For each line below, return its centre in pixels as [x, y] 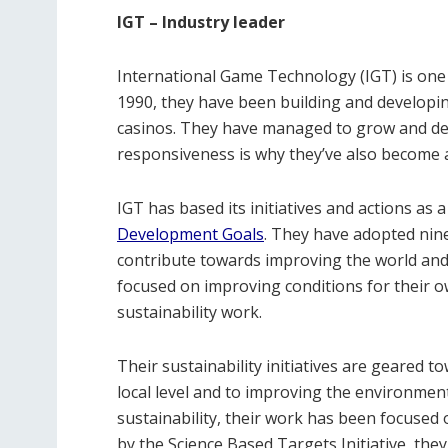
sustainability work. [189, 312]
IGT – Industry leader [201, 22]
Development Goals [190, 234]
